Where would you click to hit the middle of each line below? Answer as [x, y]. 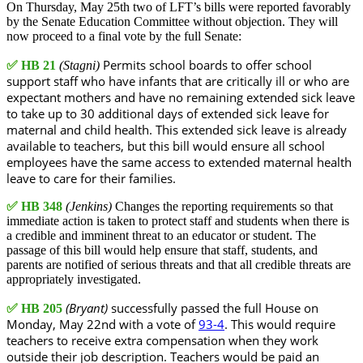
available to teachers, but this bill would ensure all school [166, 145]
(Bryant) [88, 307]
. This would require [280, 324]
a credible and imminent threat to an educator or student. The [161, 235]
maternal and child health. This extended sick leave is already [177, 129]
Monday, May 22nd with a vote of [102, 324]
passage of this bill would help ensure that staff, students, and [162, 250]
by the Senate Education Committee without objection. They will [172, 21]
